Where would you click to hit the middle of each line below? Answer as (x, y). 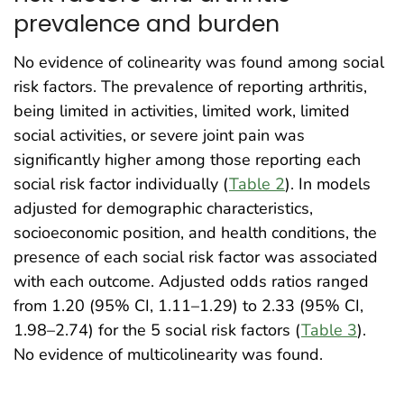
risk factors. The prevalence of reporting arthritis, (190, 87)
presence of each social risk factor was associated (196, 257)
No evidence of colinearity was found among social (199, 63)
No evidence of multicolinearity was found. (168, 355)
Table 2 (257, 184)
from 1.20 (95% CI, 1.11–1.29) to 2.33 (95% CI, (188, 306)
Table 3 (329, 331)
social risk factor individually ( (121, 184)
